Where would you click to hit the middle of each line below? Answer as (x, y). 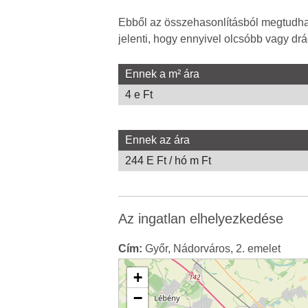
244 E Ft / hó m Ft (168, 161)
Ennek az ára (157, 140)
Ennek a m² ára (162, 74)
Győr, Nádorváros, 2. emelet (211, 249)
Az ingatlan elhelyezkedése (201, 219)
